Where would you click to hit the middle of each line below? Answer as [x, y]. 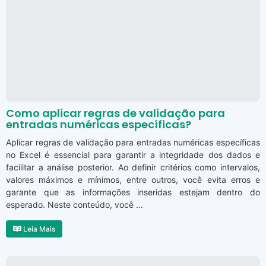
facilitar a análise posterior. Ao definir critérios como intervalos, [133, 167]
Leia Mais [38, 229]
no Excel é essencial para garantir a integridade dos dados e [133, 155]
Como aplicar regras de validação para [115, 113]
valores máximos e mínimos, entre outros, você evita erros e [133, 180]
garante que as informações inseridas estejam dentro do [133, 192]
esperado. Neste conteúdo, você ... [75, 205]
